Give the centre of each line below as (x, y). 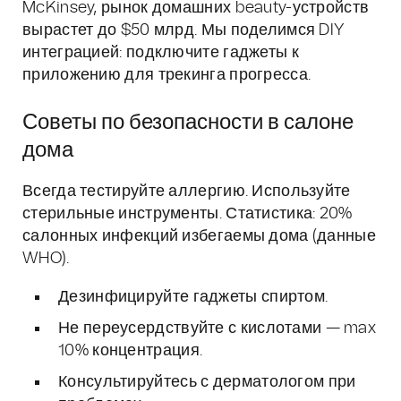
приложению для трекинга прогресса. (167, 75)
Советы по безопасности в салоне (188, 123)
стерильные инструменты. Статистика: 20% (188, 214)
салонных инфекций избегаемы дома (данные (199, 236)
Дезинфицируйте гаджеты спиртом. (193, 297)
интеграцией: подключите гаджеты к (161, 53)
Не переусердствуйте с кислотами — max (218, 328)
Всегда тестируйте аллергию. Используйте (187, 192)
